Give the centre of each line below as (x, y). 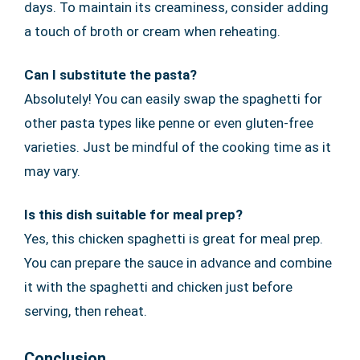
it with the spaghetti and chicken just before (158, 287)
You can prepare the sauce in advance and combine (178, 263)
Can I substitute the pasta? (110, 75)
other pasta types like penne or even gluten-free (169, 123)
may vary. (52, 172)
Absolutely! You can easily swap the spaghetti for (173, 99)
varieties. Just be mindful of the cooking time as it (178, 147)
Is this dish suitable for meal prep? (133, 215)
